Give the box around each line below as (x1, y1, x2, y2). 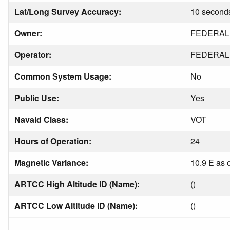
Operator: (14, 49, 53, 61)
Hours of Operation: (14, 135, 93, 147)
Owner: (14, 27, 44, 39)
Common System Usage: (14, 70, 113, 82)
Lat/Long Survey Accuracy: (14, 6, 123, 17)
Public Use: (14, 92, 61, 104)
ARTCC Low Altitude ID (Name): (14, 200, 140, 212)
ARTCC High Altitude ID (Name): (14, 178, 142, 190)
